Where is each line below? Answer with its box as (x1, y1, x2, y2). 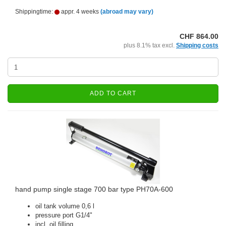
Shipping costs (176, 42, 218, 49)
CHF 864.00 (180, 32, 218, 40)
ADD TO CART (90, 90, 136, 97)
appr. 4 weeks (60, 8, 99, 15)
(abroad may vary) (100, 8, 153, 15)
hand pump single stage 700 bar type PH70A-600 (15, 185, 173, 193)
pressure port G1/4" (35, 211, 92, 219)
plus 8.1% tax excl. (124, 42, 176, 49)
